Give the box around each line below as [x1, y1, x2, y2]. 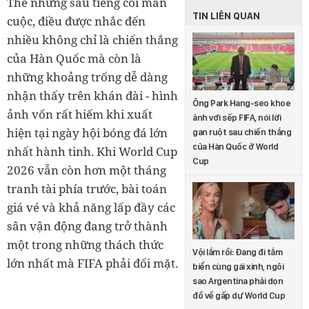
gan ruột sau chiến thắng [192, 126, 291, 137]
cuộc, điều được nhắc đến [7, 13, 146, 30]
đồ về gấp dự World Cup [192, 290, 285, 301]
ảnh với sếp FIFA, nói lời [192, 112, 281, 123]
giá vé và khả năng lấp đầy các [7, 199, 175, 216]
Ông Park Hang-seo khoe [192, 97, 290, 108]
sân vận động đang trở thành [7, 218, 168, 235]
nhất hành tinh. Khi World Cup [7, 143, 177, 160]
